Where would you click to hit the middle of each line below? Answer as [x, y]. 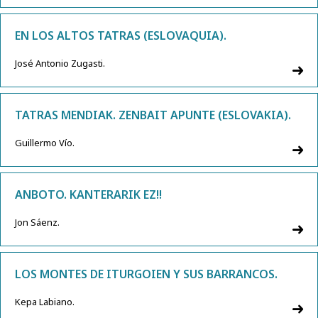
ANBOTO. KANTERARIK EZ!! [88, 195]
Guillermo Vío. [45, 143]
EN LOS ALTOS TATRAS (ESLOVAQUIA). [121, 36]
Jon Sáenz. [37, 223]
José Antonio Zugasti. [60, 64]
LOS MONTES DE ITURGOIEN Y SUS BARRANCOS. [146, 274]
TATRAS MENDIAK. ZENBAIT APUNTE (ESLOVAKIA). [153, 115]
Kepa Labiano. [45, 302]
